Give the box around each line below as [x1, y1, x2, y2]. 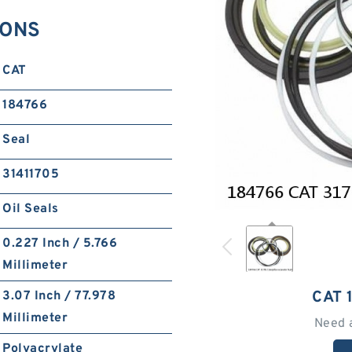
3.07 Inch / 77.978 [2, 288, 116, 304]
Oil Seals [2, 201, 59, 217]
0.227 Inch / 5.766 [2, 236, 118, 251]
